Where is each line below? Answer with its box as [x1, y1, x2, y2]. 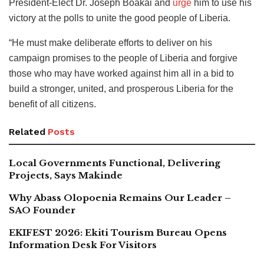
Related [9, 126, 45, 137]
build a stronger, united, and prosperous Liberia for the [9, 83, 233, 94]
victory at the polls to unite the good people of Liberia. [9, 12, 230, 23]
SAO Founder [9, 204, 75, 216]
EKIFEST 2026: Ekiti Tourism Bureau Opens [9, 226, 227, 238]
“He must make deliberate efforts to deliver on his [9, 37, 212, 48]
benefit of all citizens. [9, 98, 96, 109]
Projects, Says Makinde [9, 169, 123, 181]
